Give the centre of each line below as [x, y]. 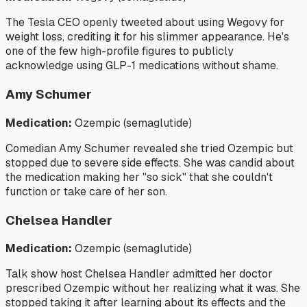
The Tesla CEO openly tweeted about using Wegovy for [145, 23]
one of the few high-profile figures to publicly [120, 51]
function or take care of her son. [86, 191]
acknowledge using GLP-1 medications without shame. [142, 66]
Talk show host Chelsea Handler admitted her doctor [139, 274]
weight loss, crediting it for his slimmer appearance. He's [147, 37]
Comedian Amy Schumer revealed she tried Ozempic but [149, 148]
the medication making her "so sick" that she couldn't [139, 177]
